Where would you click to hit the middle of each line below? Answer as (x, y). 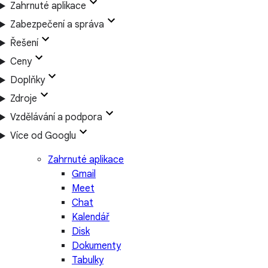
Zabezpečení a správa (57, 25)
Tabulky (88, 261)
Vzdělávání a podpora (56, 118)
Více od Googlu (43, 136)
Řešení (24, 43)
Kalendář (91, 217)
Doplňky (27, 80)
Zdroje (23, 99)
